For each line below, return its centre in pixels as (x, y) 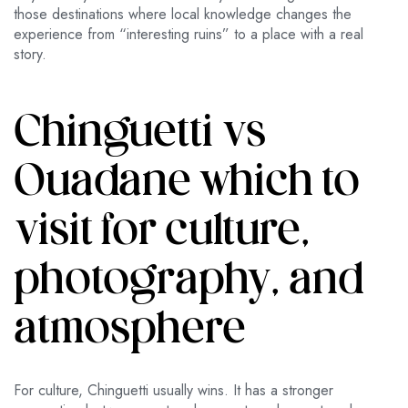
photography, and (189, 282)
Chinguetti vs (140, 135)
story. (30, 55)
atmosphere (130, 331)
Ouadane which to (187, 184)
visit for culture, (162, 233)
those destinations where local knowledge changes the (183, 15)
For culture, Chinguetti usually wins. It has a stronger (173, 391)
